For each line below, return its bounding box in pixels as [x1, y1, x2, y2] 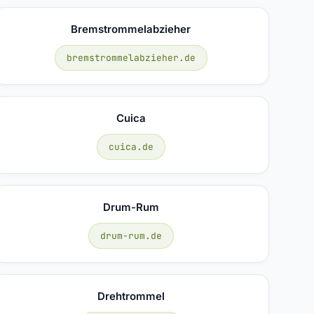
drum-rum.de [100, 229, 162, 242]
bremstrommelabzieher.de [66, 51, 196, 64]
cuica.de [108, 140, 153, 153]
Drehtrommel [97, 289, 165, 303]
